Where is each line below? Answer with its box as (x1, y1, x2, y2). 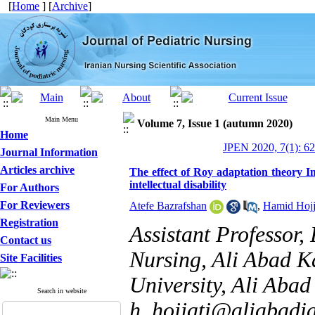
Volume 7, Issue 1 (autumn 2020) (137, 117, 292, 129)
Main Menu (45, 115, 78, 123)
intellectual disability (129, 179, 226, 191)
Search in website (37, 287, 86, 295)
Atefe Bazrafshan (129, 200, 207, 212)
